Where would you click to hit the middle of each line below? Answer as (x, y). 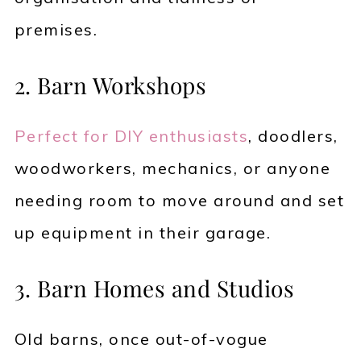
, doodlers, (293, 136)
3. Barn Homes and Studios (154, 288)
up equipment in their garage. (143, 233)
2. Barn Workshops (110, 85)
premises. (56, 30)
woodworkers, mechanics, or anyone (172, 168)
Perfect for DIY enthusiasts (131, 136)
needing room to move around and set (179, 201)
